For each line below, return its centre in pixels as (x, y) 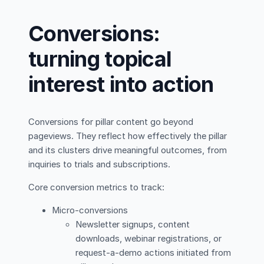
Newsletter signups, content (133, 224)
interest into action (121, 85)
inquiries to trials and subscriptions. (99, 165)
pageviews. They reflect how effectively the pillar (128, 136)
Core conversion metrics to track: (96, 187)
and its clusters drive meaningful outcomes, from (128, 151)
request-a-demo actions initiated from (153, 253)
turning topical (100, 59)
